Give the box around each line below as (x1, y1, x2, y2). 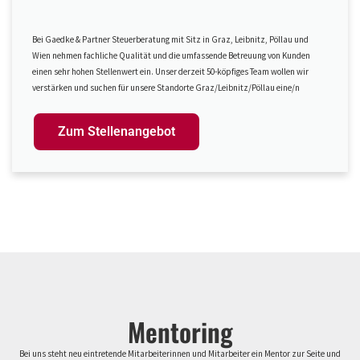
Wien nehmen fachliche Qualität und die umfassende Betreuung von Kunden (32, 49, 310, 61)
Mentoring (127, 312, 233, 350)
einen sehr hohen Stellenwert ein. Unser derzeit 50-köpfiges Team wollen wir (32, 65, 309, 77)
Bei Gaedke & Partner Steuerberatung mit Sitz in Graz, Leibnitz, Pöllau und (32, 33, 309, 45)
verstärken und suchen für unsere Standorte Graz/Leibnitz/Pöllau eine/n (32, 81, 300, 93)
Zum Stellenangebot (58, 123, 175, 139)
